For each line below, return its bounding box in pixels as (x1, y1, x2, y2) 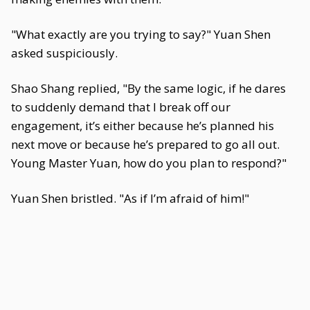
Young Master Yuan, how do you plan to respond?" (11, 155, 286, 171)
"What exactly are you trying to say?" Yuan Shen (11, 26, 271, 42)
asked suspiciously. (11, 45, 118, 61)
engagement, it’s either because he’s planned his (11, 118, 274, 134)
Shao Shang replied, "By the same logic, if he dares (11, 80, 286, 96)
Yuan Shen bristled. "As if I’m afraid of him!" (11, 190, 249, 206)
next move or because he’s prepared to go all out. (11, 136, 280, 152)
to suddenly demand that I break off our (11, 99, 230, 115)
